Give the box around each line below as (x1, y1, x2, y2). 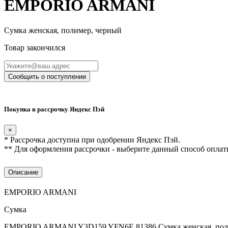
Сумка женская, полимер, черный (4, 25, 122, 35)
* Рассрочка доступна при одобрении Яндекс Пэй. (4, 135, 180, 145)
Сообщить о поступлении (8, 72, 86, 80)
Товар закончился (4, 43, 65, 52)
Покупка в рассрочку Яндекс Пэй (4, 105, 104, 113)
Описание (8, 168, 38, 176)
